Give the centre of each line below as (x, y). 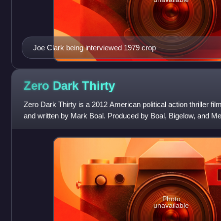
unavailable (171, 205)
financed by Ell (47, 127)
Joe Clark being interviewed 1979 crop (94, 47)
